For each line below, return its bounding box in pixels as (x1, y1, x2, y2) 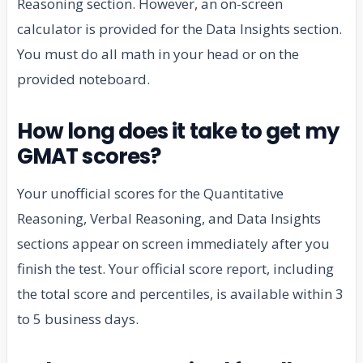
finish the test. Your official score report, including (17, 258, 334, 278)
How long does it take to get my (17, 116, 339, 146)
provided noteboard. (17, 69, 150, 88)
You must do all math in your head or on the (17, 44, 299, 63)
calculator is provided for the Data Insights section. (17, 19, 342, 38)
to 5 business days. (17, 309, 139, 328)
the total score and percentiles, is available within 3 (17, 284, 344, 303)
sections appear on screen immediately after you (17, 233, 330, 253)
